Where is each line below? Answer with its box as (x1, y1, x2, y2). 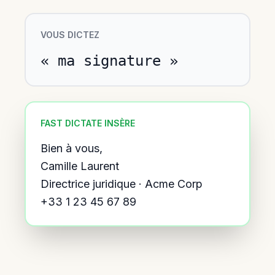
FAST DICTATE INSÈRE (41, 118, 135, 128)
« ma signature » (41, 52, 178, 69)
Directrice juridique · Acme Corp (41, 177, 203, 190)
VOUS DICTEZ (41, 29, 99, 40)
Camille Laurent (41, 160, 119, 172)
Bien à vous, (41, 142, 103, 155)
